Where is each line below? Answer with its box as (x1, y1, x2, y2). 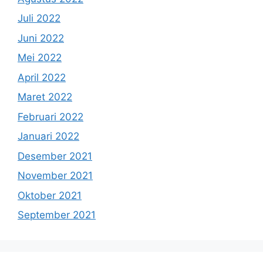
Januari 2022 (18, 130, 79, 143)
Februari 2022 (18, 110, 83, 123)
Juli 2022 (18, 12, 60, 25)
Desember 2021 (18, 150, 92, 162)
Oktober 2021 (18, 189, 82, 201)
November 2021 (18, 170, 93, 182)
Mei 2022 (18, 52, 62, 64)
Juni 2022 (18, 32, 64, 44)
